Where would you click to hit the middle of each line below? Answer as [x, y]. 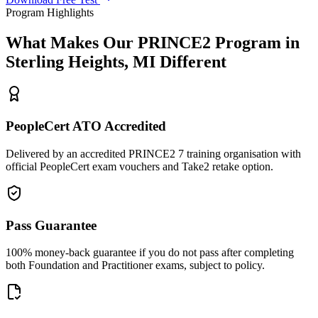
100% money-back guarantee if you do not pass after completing [150, 253]
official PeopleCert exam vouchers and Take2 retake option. [139, 166]
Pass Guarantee [51, 225]
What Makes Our [72, 42]
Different [191, 61]
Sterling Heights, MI [81, 61]
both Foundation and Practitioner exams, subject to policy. [135, 265]
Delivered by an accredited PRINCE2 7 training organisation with [153, 153]
